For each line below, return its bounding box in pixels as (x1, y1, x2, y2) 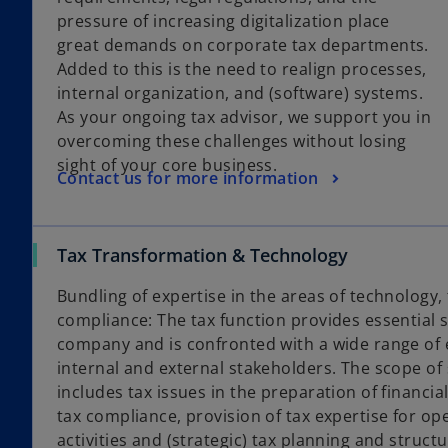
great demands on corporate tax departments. (57, 34, 429, 57)
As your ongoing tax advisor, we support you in (57, 106, 432, 129)
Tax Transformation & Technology (57, 243, 348, 268)
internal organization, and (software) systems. (57, 82, 424, 105)
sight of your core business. (57, 154, 278, 177)
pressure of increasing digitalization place (57, 10, 390, 33)
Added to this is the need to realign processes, (57, 58, 427, 81)
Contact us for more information (57, 166, 319, 189)
